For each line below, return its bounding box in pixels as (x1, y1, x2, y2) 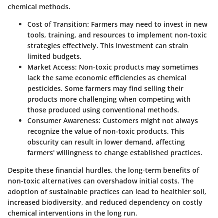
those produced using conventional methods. (27, 105, 179, 114)
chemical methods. (8, 1, 71, 11)
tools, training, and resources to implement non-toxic (27, 30, 207, 39)
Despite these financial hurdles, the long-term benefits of (8, 165, 199, 175)
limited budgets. (27, 51, 82, 61)
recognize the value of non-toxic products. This (27, 126, 184, 136)
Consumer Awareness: (27, 115, 101, 125)
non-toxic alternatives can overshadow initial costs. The (8, 176, 194, 185)
